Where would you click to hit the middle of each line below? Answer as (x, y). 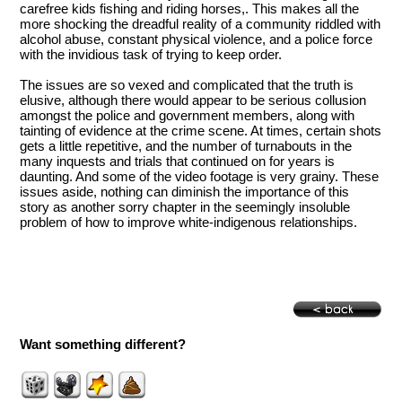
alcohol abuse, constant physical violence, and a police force (197, 39)
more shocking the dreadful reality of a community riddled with (201, 23)
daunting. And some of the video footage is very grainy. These (200, 176)
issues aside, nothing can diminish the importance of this (185, 191)
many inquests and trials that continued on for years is (178, 161)
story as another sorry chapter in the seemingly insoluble (185, 206)
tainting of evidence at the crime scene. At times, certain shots (201, 130)
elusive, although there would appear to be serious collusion (193, 100)
